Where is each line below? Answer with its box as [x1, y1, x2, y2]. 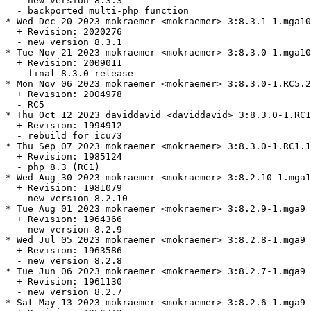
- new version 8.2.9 [6, 224, 122, 235]
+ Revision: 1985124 [6, 151, 122, 162]
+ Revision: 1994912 [6, 120, 122, 131]
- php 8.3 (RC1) [6, 162, 100, 173]
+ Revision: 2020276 [6, 26, 122, 37]
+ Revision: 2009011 [6, 58, 122, 69]
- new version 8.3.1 [6, 37, 122, 48]
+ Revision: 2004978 [6, 89, 122, 100]
